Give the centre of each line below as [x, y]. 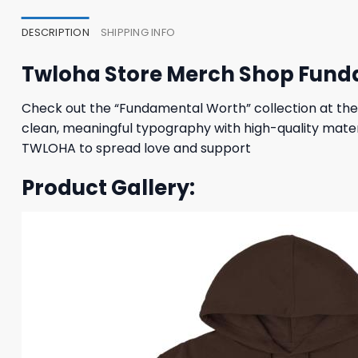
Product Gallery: [108, 188]
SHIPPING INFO [138, 33]
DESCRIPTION [56, 33]
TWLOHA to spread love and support [136, 149]
